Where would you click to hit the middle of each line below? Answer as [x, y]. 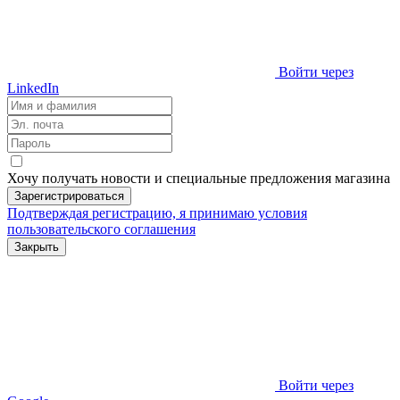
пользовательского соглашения [101, 229]
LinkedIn [33, 87]
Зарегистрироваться [69, 196]
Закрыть [37, 246]
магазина [362, 178]
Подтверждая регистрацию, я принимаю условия [157, 212]
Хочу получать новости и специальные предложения [171, 178]
